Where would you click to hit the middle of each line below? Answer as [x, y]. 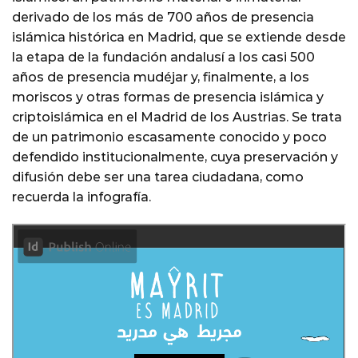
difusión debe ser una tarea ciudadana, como [158, 177]
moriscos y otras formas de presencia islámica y [168, 97]
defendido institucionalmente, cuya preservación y [175, 157]
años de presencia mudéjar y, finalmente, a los [161, 77]
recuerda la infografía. [82, 197]
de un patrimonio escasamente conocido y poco [169, 137]
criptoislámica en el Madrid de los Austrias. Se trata [177, 117]
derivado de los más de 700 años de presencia [163, 17]
